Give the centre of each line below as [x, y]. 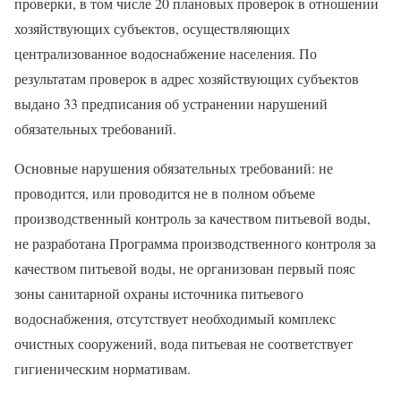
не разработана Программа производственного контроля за [195, 243]
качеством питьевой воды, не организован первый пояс [185, 268]
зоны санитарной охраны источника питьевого [159, 293]
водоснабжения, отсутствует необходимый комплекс [175, 318]
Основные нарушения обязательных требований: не [174, 168]
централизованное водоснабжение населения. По [166, 53]
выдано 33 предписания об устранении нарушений [171, 103]
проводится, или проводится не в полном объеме [165, 193]
